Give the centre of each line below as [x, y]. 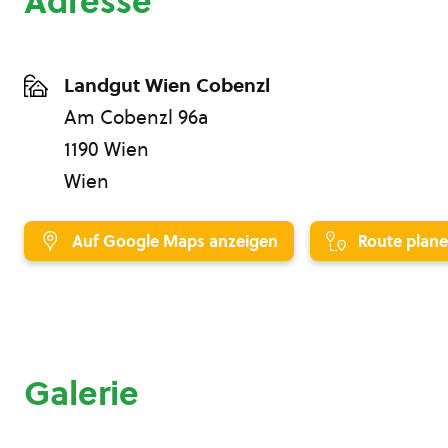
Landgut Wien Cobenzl [167, 85]
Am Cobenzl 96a [136, 117]
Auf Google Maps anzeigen [175, 241]
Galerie [81, 393]
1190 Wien [106, 149]
